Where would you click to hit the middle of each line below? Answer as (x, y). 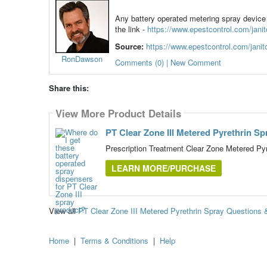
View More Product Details (118, 113)
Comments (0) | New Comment (168, 63)
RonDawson (82, 59)
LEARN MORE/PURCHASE (163, 168)
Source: (129, 46)
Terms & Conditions (114, 241)
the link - (131, 29)
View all (63, 211)
